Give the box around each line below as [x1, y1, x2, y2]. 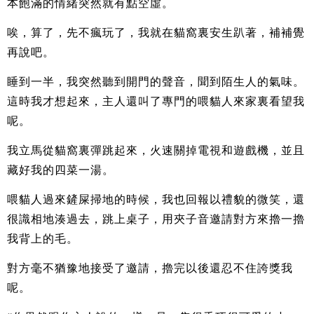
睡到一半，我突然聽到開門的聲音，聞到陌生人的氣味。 [7, 75, 305, 88]
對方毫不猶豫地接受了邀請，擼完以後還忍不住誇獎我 [7, 261, 293, 274]
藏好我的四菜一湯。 [7, 163, 114, 176]
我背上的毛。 [7, 232, 78, 245]
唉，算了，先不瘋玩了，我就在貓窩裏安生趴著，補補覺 [7, 26, 305, 39]
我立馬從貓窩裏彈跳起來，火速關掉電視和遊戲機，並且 [7, 144, 305, 156]
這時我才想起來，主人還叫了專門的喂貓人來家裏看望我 [7, 95, 305, 107]
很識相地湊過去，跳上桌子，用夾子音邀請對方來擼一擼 [7, 212, 305, 225]
